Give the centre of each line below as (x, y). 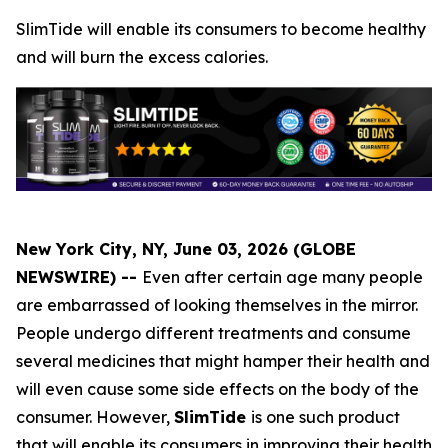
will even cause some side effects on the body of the (217, 389)
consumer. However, (95, 417)
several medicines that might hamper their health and (223, 361)
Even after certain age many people (282, 277)
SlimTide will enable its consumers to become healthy (221, 29)
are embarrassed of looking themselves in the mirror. (217, 305)
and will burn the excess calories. (142, 57)
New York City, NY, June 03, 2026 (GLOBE (186, 249)
